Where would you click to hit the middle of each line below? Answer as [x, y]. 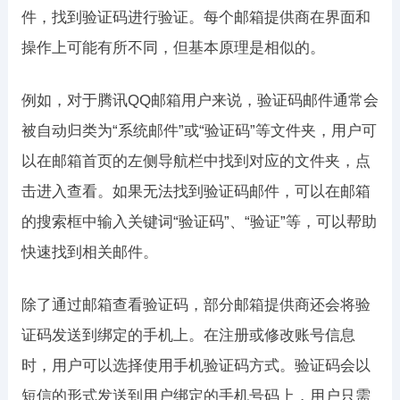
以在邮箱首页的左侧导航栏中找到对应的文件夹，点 [196, 161]
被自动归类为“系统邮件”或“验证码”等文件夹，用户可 [199, 131]
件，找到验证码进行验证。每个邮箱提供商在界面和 [196, 17]
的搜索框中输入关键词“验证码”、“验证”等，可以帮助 [199, 222]
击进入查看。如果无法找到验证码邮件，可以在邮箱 [196, 192]
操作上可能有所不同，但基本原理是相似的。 [173, 48]
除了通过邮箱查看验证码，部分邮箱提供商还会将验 [196, 305]
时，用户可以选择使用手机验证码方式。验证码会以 [196, 366]
